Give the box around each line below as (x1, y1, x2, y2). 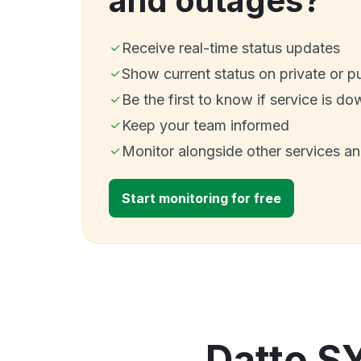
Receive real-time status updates (122, 39, 340, 56)
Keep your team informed (122, 116, 289, 134)
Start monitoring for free (122, 189, 281, 206)
